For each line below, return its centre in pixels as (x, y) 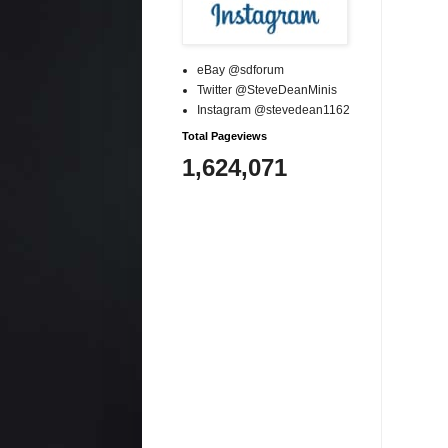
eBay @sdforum (240, 69)
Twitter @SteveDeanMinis (267, 89)
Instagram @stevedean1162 (273, 109)
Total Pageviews (224, 135)
